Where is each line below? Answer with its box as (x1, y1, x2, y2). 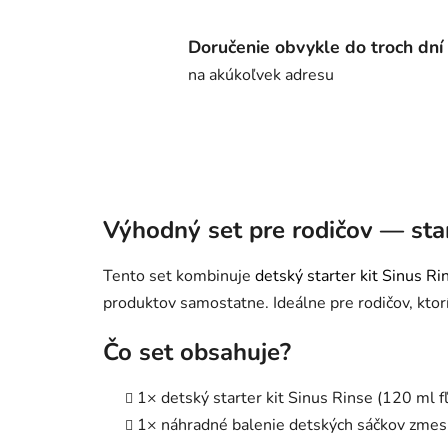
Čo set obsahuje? (103, 336, 291, 368)
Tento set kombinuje (103, 265, 255, 287)
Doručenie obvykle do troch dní (188, 34, 443, 59)
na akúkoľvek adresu (188, 63, 334, 86)
